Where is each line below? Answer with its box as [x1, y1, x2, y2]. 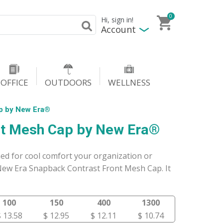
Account [101, 23, 136, 35]
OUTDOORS [45, 77, 92, 88]
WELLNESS [108, 77, 150, 88]
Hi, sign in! [101, 15, 133, 25]
